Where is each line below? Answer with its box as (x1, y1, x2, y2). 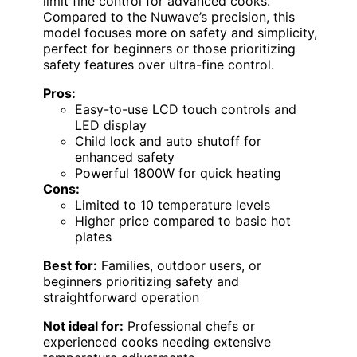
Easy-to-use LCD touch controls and (75, 101, 296, 118)
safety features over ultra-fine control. (43, 57, 274, 73)
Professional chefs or (124, 318, 255, 335)
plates (75, 229, 112, 245)
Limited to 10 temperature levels (75, 197, 270, 214)
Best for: (43, 257, 97, 274)
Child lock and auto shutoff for (75, 133, 261, 150)
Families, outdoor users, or (97, 257, 261, 274)
